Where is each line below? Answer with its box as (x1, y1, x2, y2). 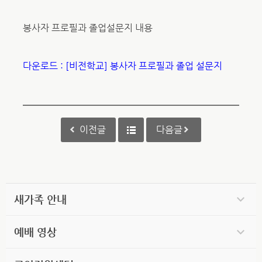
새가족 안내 (14, 193, 67, 205)
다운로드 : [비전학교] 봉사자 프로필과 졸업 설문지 (22, 60, 222, 71)
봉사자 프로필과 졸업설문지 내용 (22, 22, 153, 33)
